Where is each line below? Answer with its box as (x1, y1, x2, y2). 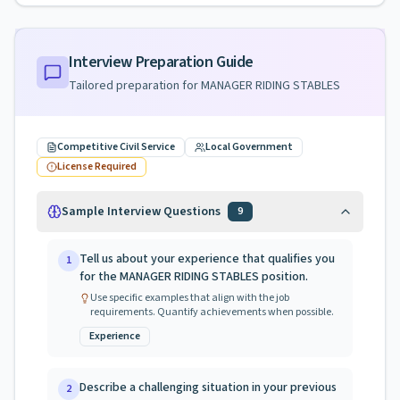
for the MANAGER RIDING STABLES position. (79, 268, 308, 286)
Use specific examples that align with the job (90, 290, 289, 305)
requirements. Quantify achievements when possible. (90, 304, 334, 320)
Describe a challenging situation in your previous (79, 379, 337, 396)
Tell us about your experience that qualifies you (79, 250, 335, 268)
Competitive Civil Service (57, 139, 175, 154)
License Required (57, 159, 137, 174)
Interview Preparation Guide (69, 51, 254, 73)
